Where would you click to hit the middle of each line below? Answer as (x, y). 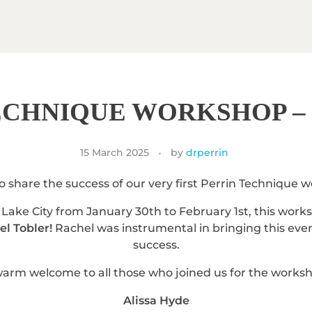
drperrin (207, 152)
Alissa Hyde (156, 300)
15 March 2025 (115, 152)
